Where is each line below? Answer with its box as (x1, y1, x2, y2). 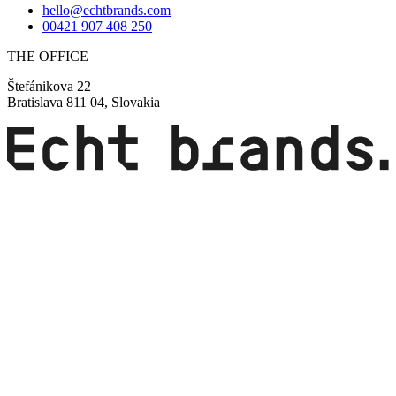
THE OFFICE (7, 49, 88, 65)
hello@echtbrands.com (42, 3, 171, 19)
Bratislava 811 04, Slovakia (7, 95, 160, 110)
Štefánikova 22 (7, 79, 91, 95)
